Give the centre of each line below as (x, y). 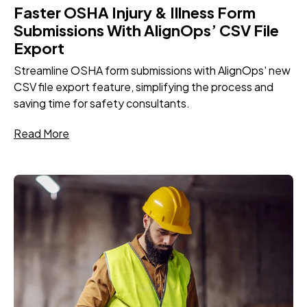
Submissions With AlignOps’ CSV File (146, 30)
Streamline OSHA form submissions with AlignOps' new (152, 70)
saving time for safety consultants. (102, 103)
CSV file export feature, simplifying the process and (144, 86)
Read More (41, 133)
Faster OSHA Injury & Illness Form (135, 12)
